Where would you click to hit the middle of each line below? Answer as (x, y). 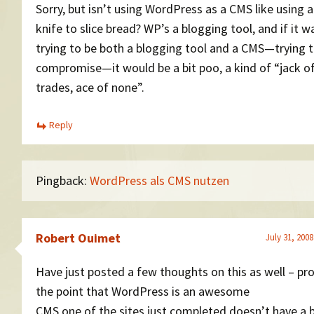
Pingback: (63, 180)
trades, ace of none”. (90, 87)
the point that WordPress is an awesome (143, 291)
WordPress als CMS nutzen (159, 180)
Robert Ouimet (78, 238)
